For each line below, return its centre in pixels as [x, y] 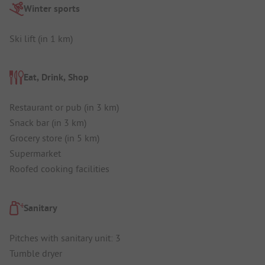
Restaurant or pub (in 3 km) [64, 107]
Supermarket [35, 153]
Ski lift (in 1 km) [41, 38]
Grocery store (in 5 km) [54, 138]
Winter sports [52, 8]
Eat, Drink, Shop [56, 77]
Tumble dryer [36, 253]
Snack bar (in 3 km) [48, 123]
